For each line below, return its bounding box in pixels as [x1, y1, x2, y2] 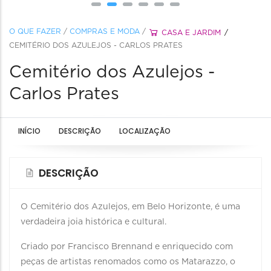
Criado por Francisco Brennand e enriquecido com [21, 243, 233, 251]
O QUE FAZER [9, 28, 61, 35]
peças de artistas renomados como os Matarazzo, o [21, 258, 235, 266]
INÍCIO [18, 126, 41, 136]
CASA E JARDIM [162, 29, 221, 36]
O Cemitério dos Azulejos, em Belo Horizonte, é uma [21, 203, 240, 211]
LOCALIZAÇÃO [119, 126, 171, 136]
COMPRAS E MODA [70, 28, 140, 35]
